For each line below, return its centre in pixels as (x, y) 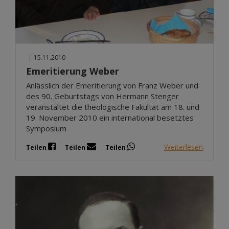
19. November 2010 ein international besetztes (110, 118)
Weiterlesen (184, 147)
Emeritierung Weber (73, 71)
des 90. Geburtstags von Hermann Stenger (102, 96)
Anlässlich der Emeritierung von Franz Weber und (112, 85)
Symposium (46, 128)
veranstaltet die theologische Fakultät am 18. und (113, 107)
